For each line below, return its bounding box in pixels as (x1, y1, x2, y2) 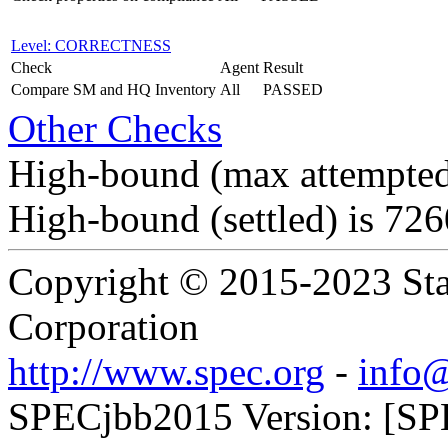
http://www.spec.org (8, 350, 325, 393)
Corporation (8, 305, 199, 348)
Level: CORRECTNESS (11, 37, 171, 54)
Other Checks (8, 107, 222, 150)
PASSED (263, 81, 323, 98)
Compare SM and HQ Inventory (11, 81, 216, 98)
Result (263, 59, 303, 76)
